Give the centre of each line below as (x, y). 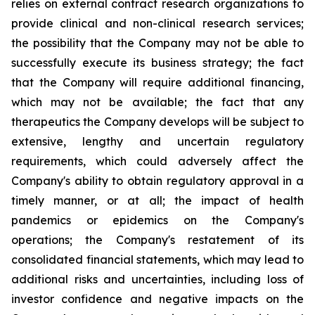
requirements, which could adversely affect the (157, 161)
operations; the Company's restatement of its (157, 240)
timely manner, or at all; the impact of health (157, 200)
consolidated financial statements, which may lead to (157, 259)
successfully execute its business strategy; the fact (157, 63)
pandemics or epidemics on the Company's (157, 220)
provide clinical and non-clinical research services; (157, 23)
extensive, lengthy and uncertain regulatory (157, 141)
